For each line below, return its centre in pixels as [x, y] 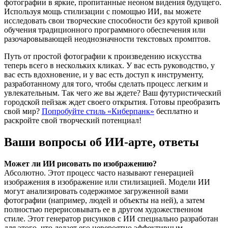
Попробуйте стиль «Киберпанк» [98, 111]
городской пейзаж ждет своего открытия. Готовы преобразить [112, 102]
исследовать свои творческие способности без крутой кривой [111, 21]
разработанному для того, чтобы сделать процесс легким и [106, 84]
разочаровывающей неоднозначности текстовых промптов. [107, 39]
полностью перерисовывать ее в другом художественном [103, 209]
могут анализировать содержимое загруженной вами [96, 191]
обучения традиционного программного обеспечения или [105, 30]
